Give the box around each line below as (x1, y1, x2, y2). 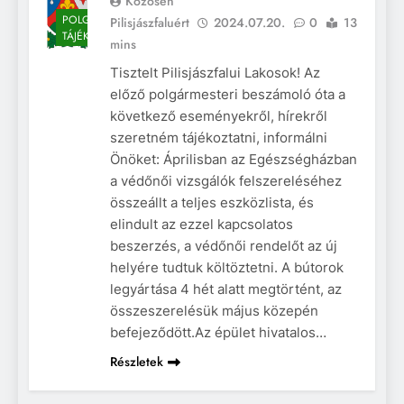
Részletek (110, 352, 163, 371)
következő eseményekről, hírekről (110, 106, 327, 124)
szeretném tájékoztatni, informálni (110, 128, 327, 146)
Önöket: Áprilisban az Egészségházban (110, 150, 357, 168)
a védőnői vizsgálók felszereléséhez (110, 171, 342, 189)
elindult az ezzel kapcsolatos (110, 215, 293, 233)
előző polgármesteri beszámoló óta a (110, 85, 345, 103)
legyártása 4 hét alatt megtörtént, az (110, 280, 342, 298)
